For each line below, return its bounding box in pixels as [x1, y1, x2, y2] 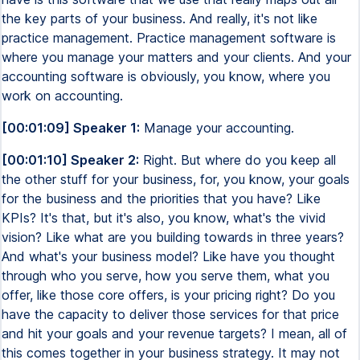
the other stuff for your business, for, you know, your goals [2, 171, 350, 187]
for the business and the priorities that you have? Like [2, 190, 321, 207]
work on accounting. [2, 88, 123, 104]
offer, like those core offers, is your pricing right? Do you [2, 287, 335, 303]
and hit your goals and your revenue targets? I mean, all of [2, 325, 347, 342]
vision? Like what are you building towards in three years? [2, 229, 344, 245]
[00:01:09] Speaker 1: [2, 120, 140, 136]
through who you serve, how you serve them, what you [2, 268, 329, 284]
